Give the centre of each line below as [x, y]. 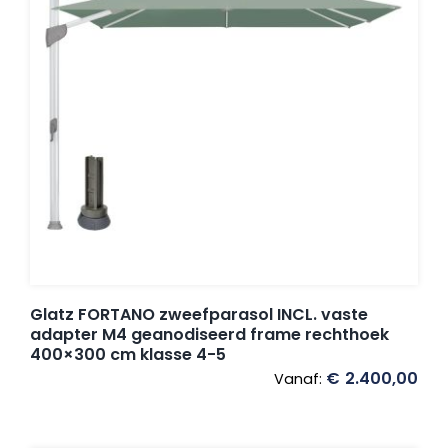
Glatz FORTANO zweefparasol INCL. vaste [199, 315]
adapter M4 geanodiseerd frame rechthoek [209, 335]
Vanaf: [300, 379]
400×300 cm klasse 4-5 [128, 355]
